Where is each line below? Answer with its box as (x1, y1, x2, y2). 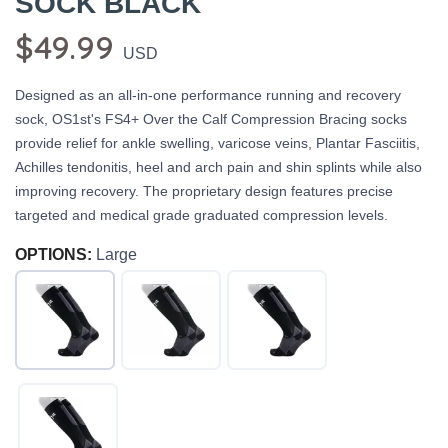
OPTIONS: (15, 246, 92, 264)
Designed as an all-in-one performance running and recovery (15, 87, 401, 104)
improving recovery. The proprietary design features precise (15, 183, 393, 200)
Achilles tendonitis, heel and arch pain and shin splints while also (15, 159, 422, 176)
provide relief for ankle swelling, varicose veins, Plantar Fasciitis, (15, 135, 420, 152)
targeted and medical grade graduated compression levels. (15, 207, 388, 224)
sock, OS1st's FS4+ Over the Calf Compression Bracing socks (15, 111, 407, 128)
